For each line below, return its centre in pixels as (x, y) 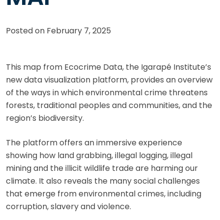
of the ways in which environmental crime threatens (107, 93)
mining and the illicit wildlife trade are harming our (102, 168)
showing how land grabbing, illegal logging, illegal (99, 156)
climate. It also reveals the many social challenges (103, 181)
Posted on (26, 31)
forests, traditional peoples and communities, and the (109, 106)
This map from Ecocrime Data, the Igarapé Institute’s (109, 67)
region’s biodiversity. (45, 118)
